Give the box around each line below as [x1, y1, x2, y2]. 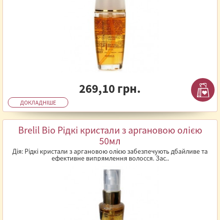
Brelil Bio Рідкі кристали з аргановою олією [18, 124, 202, 136]
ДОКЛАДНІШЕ [20, 99, 56, 106]
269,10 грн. [79, 81, 141, 96]
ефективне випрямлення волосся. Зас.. [51, 154, 169, 163]
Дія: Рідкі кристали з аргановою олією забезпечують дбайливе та [12, 147, 208, 156]
